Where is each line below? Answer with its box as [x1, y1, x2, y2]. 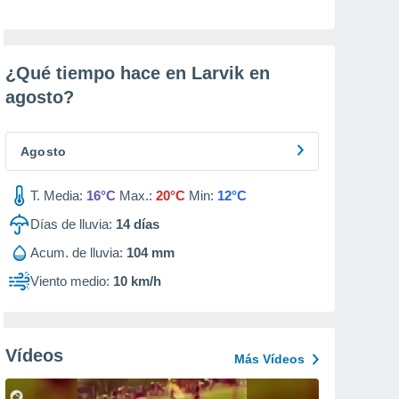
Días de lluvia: [30, 216, 112, 232]
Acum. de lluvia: [30, 245, 123, 260]
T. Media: [30, 188, 83, 203]
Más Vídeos [234, 352, 305, 366]
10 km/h [113, 273, 161, 289]
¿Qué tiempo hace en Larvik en [5, 63, 270, 83]
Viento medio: [30, 273, 110, 289]
